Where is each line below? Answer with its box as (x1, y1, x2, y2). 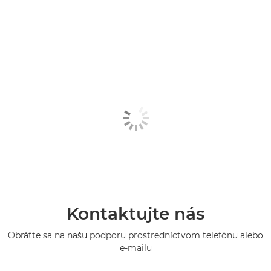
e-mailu (119, 242, 152, 253)
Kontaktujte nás (67, 203, 204, 224)
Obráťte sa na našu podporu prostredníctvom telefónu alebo (8, 229, 263, 241)
